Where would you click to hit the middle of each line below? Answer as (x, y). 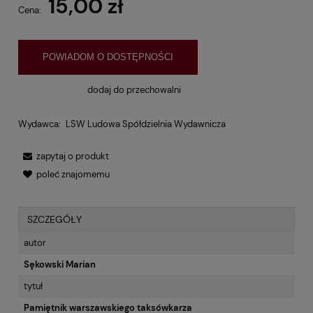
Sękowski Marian (60, 265)
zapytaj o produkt (73, 156)
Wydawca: (39, 124)
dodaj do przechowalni (134, 89)
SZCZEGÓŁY (54, 220)
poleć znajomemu (73, 175)
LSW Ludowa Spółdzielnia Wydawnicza (145, 124)
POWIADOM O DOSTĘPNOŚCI (108, 57)
